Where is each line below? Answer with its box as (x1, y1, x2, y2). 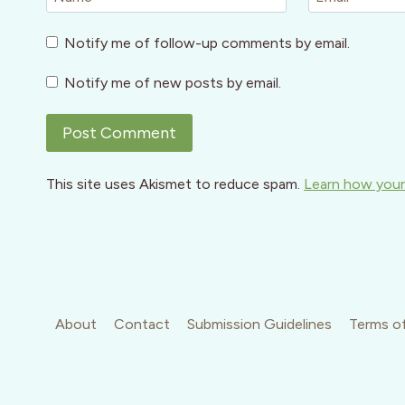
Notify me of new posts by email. (64, 73, 282, 91)
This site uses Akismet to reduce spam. (46, 175, 304, 193)
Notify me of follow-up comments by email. (64, 33, 351, 52)
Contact (113, 316, 170, 334)
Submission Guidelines (186, 316, 332, 334)
